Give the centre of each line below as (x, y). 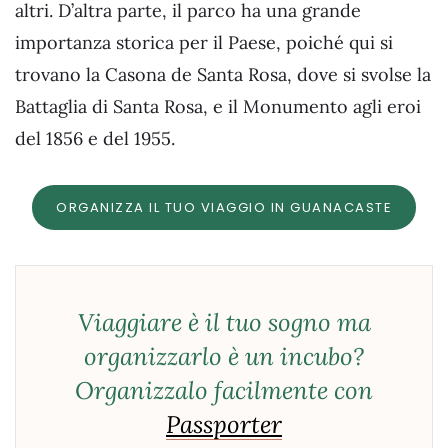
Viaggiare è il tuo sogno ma (224, 322)
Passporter (224, 424)
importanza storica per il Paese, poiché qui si (204, 43)
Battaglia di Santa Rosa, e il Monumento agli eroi (218, 107)
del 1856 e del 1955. (95, 139)
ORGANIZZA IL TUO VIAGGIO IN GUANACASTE (224, 207)
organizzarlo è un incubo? (224, 356)
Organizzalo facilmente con (224, 390)
